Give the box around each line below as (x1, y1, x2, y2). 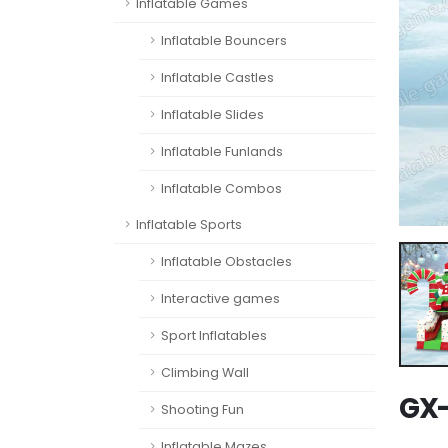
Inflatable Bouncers (161, 32, 287, 49)
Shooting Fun (161, 401, 244, 418)
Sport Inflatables (161, 327, 267, 344)
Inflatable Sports (136, 216, 242, 233)
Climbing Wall (161, 364, 249, 381)
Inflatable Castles (161, 69, 274, 86)
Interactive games (161, 290, 280, 307)
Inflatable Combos (161, 180, 282, 197)
